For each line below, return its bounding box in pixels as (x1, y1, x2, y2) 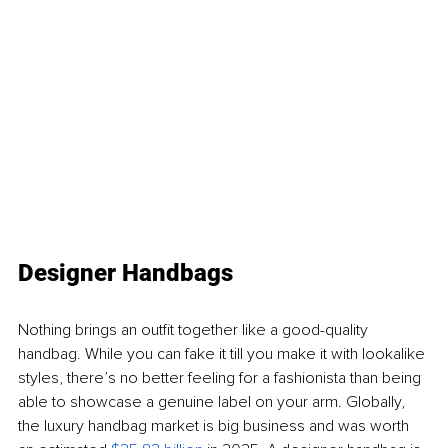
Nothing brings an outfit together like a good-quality (18, 319, 372, 340)
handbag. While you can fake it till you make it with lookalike (18, 343, 429, 364)
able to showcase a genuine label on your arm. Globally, (18, 391, 409, 412)
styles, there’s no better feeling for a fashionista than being (18, 367, 425, 388)
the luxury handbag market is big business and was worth (18, 415, 413, 436)
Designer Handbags (18, 258, 233, 287)
